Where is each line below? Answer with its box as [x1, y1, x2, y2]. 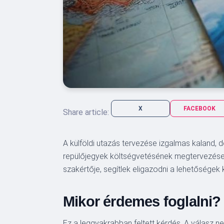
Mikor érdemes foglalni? [63, 193, 221, 209]
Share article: [63, 107, 109, 117]
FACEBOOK [183, 104, 215, 112]
